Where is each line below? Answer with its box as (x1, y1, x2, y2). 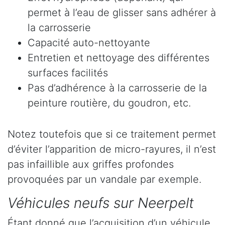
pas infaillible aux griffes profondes (8, 158, 174, 171)
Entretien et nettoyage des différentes (28, 52, 209, 64)
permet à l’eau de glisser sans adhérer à (28, 7, 216, 19)
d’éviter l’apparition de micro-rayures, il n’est (8, 143, 216, 156)
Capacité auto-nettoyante (28, 37, 150, 49)
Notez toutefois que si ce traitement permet (8, 128, 216, 141)
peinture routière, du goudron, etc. (28, 97, 191, 109)
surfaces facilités (28, 67, 108, 79)
